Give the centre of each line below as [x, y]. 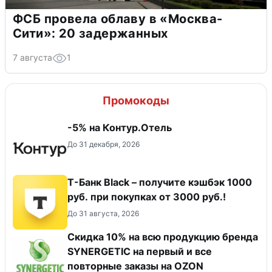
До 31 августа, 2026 [103, 214]
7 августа [32, 58]
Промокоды [136, 101]
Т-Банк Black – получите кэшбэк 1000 [160, 182]
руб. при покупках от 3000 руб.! [147, 197]
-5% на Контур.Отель [120, 128]
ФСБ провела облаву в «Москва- [118, 19]
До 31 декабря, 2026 [104, 144]
